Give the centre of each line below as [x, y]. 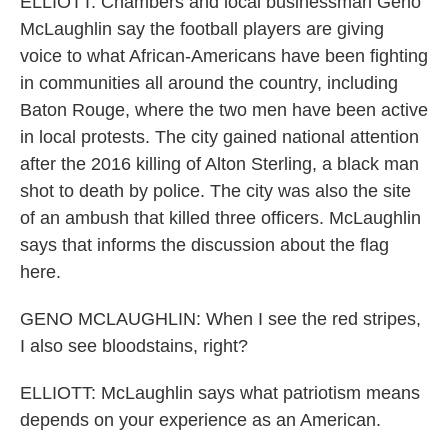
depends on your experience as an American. [200, 420]
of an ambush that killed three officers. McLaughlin [220, 218]
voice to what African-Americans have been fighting [224, 56]
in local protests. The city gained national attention [219, 137]
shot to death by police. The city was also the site [215, 191]
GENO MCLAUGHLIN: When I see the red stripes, [220, 319]
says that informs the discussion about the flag [204, 245]
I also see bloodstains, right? [134, 346]
